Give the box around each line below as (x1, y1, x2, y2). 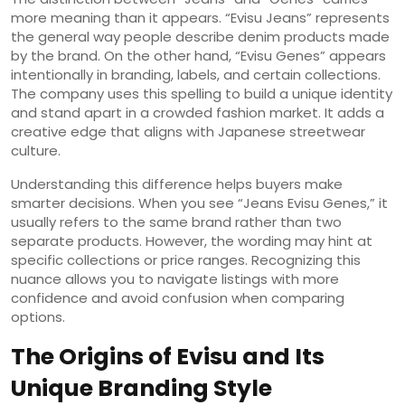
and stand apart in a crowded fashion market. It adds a (11, 102, 384, 122)
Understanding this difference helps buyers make (11, 174, 343, 193)
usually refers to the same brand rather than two (11, 212, 342, 231)
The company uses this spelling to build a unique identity (11, 83, 392, 103)
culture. (11, 140, 61, 160)
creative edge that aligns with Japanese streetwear (11, 121, 365, 141)
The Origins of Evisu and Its (11, 340, 325, 372)
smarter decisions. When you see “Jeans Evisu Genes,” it (11, 193, 388, 212)
